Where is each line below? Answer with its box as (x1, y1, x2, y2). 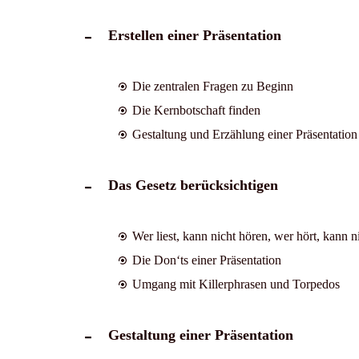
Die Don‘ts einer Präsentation (131, 252, 281, 267)
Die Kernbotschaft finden (131, 103, 260, 117)
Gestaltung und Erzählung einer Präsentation (131, 127, 357, 141)
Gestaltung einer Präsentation (107, 326, 293, 343)
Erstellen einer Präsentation (107, 26, 281, 43)
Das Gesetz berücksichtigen (107, 176, 278, 193)
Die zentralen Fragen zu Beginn (131, 79, 293, 93)
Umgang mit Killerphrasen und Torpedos (131, 276, 340, 291)
